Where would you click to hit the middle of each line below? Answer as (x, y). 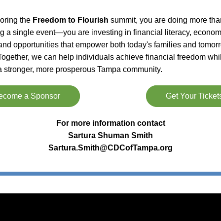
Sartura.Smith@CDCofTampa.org (110, 148)
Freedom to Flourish (71, 20)
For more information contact (110, 123)
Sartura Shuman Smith (110, 135)
